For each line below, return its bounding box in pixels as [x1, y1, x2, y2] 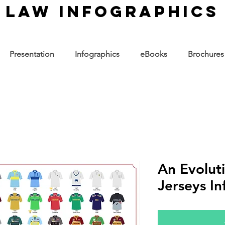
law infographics [6, 2, 219, 22]
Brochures [187, 49, 224, 59]
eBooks [140, 49, 167, 59]
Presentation [9, 49, 54, 59]
